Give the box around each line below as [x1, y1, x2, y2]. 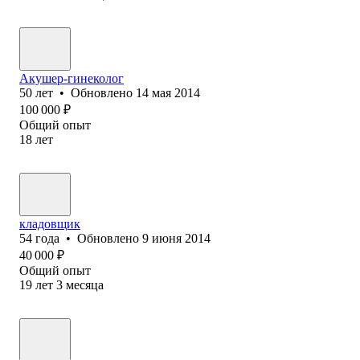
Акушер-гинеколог [19, 71, 124, 85]
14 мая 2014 [136, 85, 200, 100]
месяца [66, 277, 104, 292]
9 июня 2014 [142, 231, 211, 245]
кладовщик [19, 216, 80, 231]
